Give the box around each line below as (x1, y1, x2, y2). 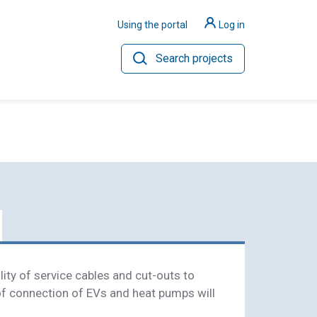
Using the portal (117, 18, 188, 30)
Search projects (156, 51, 233, 65)
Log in (219, 18, 245, 30)
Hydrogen (64, 162, 103, 172)
